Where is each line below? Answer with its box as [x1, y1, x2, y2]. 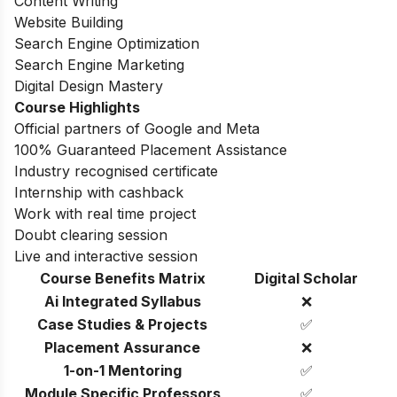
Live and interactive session [14, 246, 198, 265]
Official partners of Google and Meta [14, 119, 260, 137]
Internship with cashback [14, 183, 183, 201]
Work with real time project [14, 204, 196, 222]
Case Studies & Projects [37, 315, 207, 333]
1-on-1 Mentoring [63, 361, 182, 379]
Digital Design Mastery [14, 76, 163, 95]
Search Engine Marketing [14, 55, 184, 74]
